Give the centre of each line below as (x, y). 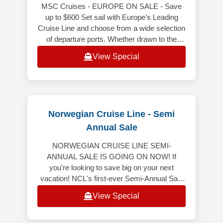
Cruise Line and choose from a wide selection (111, 28)
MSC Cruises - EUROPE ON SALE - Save (111, 6)
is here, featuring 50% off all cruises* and (111, 190)
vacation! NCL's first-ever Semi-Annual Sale (111, 179)
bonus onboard (111, 201)
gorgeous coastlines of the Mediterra (111, 50)
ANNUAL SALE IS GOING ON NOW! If (111, 157)
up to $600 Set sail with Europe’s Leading (111, 17)
